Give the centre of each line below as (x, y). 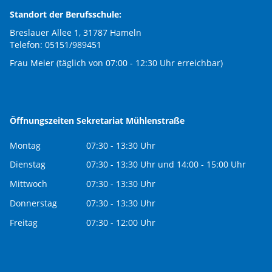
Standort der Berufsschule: (66, 15)
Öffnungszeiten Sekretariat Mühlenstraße (97, 121)
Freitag (24, 223)
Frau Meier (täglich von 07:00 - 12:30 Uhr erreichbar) (116, 63)
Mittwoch (29, 184)
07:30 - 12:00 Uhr (121, 223)
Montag (25, 146)
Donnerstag (37, 203)
